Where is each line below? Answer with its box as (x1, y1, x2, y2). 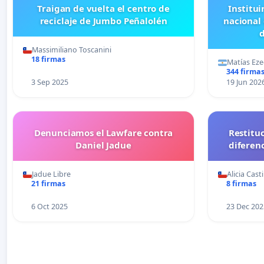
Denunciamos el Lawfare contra (34, 127, 173, 139)
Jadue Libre (32, 169, 71, 180)
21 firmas (31, 179, 65, 189)
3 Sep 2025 (31, 77, 68, 88)
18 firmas (31, 54, 65, 65)
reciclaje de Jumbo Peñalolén (39, 15, 167, 27)
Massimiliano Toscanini (32, 45, 111, 55)
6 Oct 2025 (31, 202, 68, 212)
